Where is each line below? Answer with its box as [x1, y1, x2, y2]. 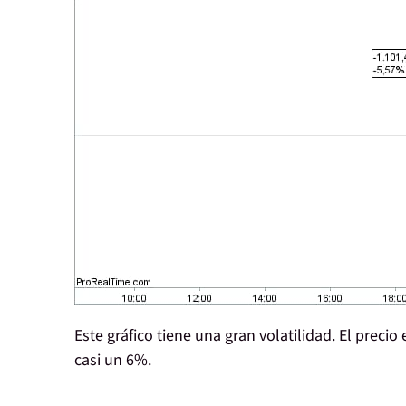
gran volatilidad [221, 324, 332, 348]
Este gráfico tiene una [74, 324, 221, 348]
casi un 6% [74, 349, 148, 372]
